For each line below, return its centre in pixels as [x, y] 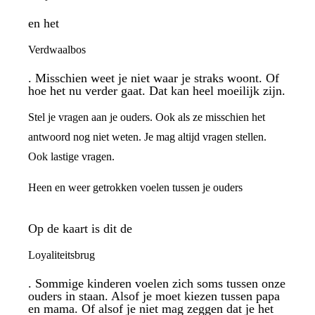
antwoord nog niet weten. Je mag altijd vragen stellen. [147, 137]
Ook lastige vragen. [71, 156]
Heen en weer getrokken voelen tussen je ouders [135, 187]
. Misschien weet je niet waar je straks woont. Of [154, 77]
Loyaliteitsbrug [62, 255]
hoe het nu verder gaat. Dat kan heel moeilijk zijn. [157, 90]
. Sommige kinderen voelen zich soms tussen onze [157, 282]
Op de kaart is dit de [80, 227]
